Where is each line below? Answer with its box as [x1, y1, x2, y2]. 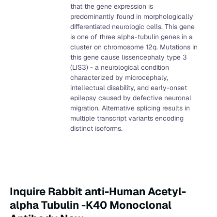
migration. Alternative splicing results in [70, 104, 190, 113]
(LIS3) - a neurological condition [70, 63, 169, 72]
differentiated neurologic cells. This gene [70, 22, 195, 31]
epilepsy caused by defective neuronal [70, 93, 191, 103]
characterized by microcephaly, [70, 73, 168, 82]
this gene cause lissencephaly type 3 [70, 53, 187, 62]
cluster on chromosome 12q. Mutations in [70, 43, 198, 52]
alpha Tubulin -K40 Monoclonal [10, 198, 171, 212]
